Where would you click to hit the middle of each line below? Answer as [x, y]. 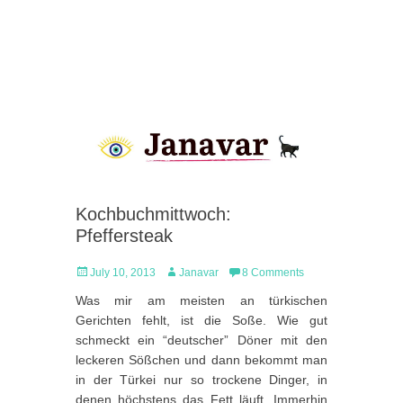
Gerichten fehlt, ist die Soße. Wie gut [201, 320]
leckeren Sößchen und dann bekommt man [201, 360]
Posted [92, 272]
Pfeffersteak [124, 236]
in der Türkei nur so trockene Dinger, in [201, 380]
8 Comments [273, 273]
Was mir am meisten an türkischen [201, 300]
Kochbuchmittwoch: [153, 214]
